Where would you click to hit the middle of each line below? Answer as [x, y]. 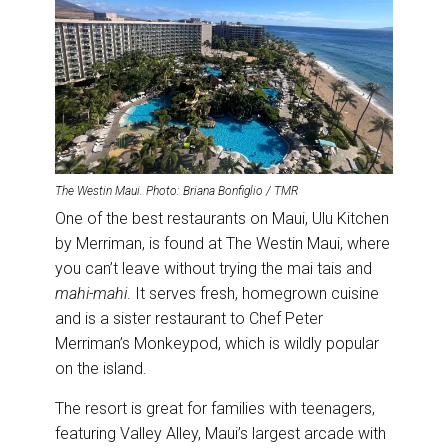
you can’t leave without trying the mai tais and [213, 269]
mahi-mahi [91, 294]
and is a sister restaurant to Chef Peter [189, 319]
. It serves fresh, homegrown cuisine [253, 294]
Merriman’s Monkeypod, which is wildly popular [217, 344]
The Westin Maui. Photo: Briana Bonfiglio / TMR [176, 191]
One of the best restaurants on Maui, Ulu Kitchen [222, 219]
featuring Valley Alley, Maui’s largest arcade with [220, 434]
